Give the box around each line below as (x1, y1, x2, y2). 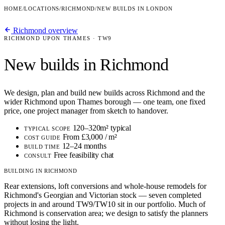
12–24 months (62, 142, 106, 151)
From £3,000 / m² (62, 133, 118, 142)
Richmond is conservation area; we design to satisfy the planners (4, 209, 208, 218)
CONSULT (24, 153, 52, 159)
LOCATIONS (24, 6, 60, 12)
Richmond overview (11, 26, 78, 35)
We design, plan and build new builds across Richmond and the (4, 88, 205, 97)
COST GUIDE (24, 135, 61, 141)
